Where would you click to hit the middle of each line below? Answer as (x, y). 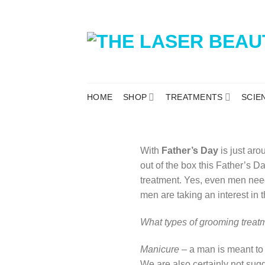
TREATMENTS (194, 97)
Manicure (160, 249)
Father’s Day (190, 151)
